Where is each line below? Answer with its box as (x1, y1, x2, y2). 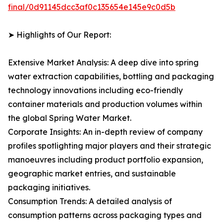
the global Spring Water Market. (8, 113, 131, 123)
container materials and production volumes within (8, 99, 202, 110)
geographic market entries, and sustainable (8, 168, 176, 179)
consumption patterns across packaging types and (8, 210, 202, 221)
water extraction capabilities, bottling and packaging (8, 71, 214, 82)
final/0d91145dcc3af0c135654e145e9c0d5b (8, 2, 175, 12)
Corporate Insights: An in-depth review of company (8, 127, 203, 137)
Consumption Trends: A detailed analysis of (8, 196, 172, 207)
